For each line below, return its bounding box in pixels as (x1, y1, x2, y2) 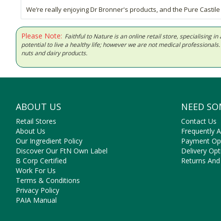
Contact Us (181, 116, 217, 126)
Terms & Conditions (16, 176, 80, 185)
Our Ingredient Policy (16, 136, 82, 146)
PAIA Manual (16, 195, 57, 205)
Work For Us (16, 166, 56, 176)
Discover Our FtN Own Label (16, 146, 108, 156)
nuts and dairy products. (21, 49, 87, 58)
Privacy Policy (16, 185, 59, 195)
